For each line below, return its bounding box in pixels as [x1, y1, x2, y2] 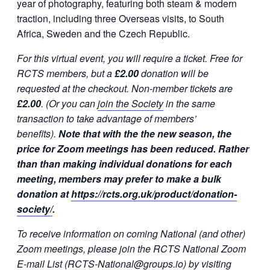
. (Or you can [41, 96, 98, 110]
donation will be [139, 66, 209, 80]
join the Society [98, 96, 163, 110]
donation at [17, 186, 71, 201]
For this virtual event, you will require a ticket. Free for [17, 51, 242, 65]
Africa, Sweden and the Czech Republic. [17, 26, 190, 40]
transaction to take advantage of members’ [17, 111, 196, 125]
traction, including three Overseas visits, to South [17, 11, 224, 25]
